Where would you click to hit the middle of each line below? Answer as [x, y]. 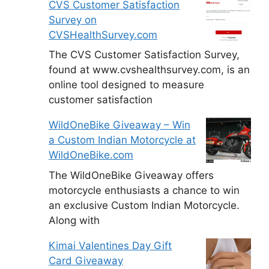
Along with [74, 220]
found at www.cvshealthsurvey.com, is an [149, 70]
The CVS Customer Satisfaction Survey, [144, 55]
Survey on [73, 20]
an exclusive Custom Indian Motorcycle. [144, 205]
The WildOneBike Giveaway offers [131, 175]
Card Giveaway [86, 260]
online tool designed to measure [126, 85]
